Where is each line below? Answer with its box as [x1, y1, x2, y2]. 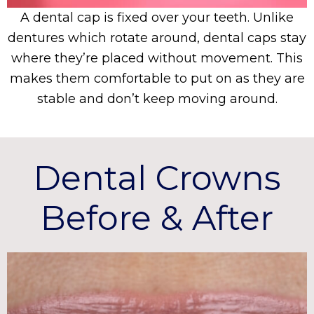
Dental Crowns [34, 158, 280, 199]
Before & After [41, 198, 273, 239]
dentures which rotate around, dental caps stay [8, 30, 306, 46]
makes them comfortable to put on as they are [9, 71, 305, 87]
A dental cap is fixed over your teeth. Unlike [20, 10, 294, 26]
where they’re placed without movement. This [11, 50, 303, 67]
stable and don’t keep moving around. [36, 91, 278, 107]
